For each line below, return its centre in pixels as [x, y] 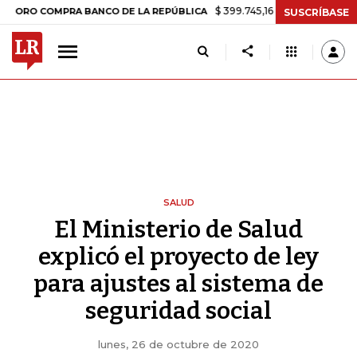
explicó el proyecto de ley [178, 257]
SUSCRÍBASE [316, 12]
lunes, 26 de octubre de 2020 [178, 344]
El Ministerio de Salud [178, 229]
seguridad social [178, 311]
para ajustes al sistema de [178, 284]
